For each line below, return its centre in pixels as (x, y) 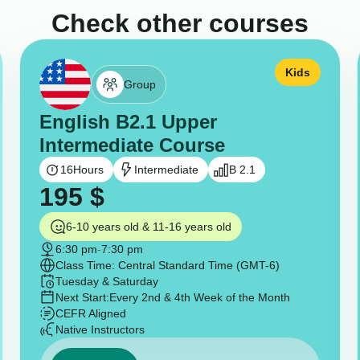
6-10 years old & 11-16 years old (148, 227)
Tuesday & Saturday (106, 282)
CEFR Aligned (90, 314)
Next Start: (82, 298)
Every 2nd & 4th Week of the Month (199, 298)
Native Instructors (100, 330)
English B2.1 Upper (128, 122)
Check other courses (180, 24)
